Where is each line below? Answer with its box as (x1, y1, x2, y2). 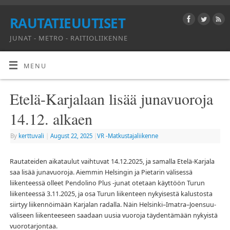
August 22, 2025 (50, 131, 92, 140)
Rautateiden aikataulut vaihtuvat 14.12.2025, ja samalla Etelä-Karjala (9, 157, 215, 166)
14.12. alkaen (9, 108, 92, 129)
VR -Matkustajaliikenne (97, 131, 158, 140)
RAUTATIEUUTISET (10, 14, 126, 32)
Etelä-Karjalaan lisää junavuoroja (9, 88, 213, 109)
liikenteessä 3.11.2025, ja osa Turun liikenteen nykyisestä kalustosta (9, 189, 213, 199)
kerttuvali (18, 131, 44, 140)
